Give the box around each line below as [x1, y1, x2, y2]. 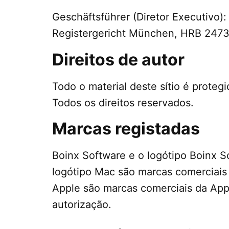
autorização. [52, 198, 111, 211]
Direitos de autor [52, 49, 185, 70]
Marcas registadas [52, 119, 200, 139]
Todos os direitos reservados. [52, 96, 194, 109]
